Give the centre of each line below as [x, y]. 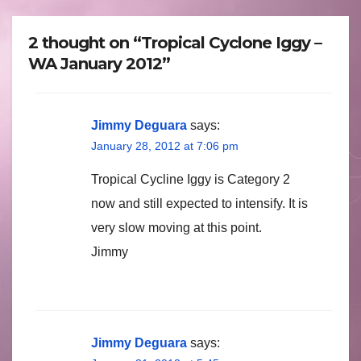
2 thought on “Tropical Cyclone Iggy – [175, 43]
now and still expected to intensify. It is [199, 203]
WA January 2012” [99, 64]
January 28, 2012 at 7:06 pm [165, 145]
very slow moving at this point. [176, 227]
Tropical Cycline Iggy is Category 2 [191, 179]
